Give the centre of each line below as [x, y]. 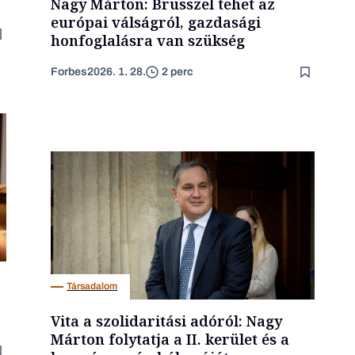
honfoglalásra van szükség [148, 40]
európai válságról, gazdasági [156, 22]
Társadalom [92, 286]
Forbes [69, 71]
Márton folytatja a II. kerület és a [170, 339]
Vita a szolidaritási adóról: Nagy [167, 321]
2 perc [178, 72]
